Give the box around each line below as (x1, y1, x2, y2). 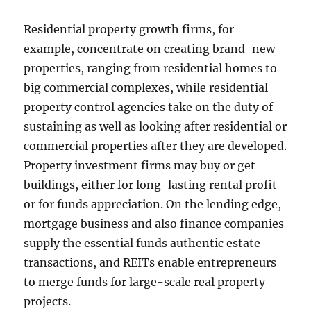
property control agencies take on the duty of (24, 100, 274, 114)
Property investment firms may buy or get (24, 158, 256, 172)
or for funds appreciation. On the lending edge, (24, 197, 282, 211)
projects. (24, 294, 72, 308)
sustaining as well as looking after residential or (24, 119, 287, 133)
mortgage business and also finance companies (24, 217, 285, 230)
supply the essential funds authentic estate (24, 236, 261, 250)
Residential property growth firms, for (24, 22, 235, 36)
